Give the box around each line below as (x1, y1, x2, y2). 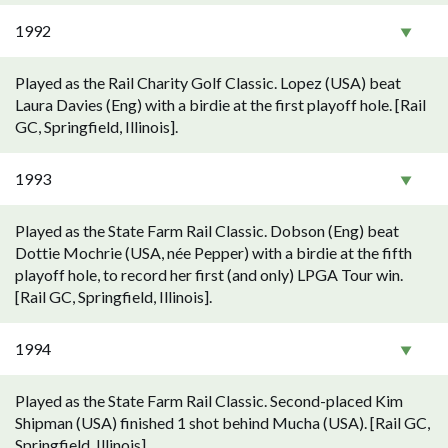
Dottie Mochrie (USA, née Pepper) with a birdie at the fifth (15, 243, 412, 262)
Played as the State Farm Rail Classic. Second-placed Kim (15, 391, 403, 410)
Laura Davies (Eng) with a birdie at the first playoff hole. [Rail (15, 95, 426, 114)
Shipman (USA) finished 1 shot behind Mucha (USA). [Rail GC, (15, 413, 430, 432)
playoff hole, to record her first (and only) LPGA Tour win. (15, 265, 403, 284)
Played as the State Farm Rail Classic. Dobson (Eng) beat (15, 221, 399, 240)
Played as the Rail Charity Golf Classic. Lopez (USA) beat (15, 73, 401, 92)
